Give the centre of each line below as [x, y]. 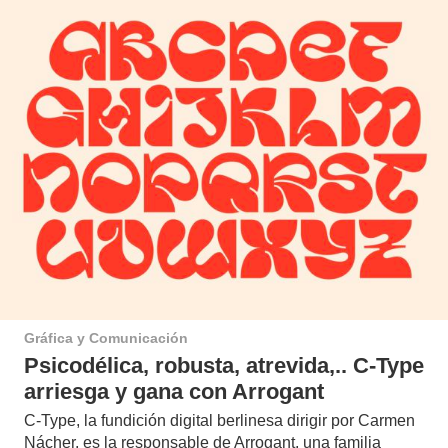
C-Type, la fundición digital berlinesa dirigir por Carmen [219, 420]
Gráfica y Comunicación [106, 338]
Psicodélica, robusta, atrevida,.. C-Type [224, 365]
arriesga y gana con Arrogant [174, 391]
